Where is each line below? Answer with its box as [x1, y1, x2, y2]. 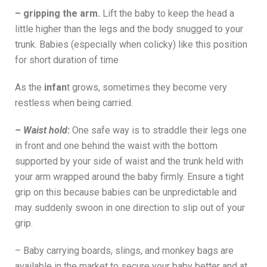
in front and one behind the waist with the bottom [15, 140, 218, 152]
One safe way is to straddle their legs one [70, 125, 247, 136]
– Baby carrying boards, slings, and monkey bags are [15, 245, 234, 257]
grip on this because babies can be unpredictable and [15, 187, 237, 198]
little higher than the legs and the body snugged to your [15, 23, 243, 35]
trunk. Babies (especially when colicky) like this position [15, 39, 247, 51]
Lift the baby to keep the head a [100, 8, 234, 20]
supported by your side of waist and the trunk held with [15, 156, 243, 167]
